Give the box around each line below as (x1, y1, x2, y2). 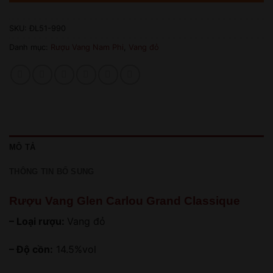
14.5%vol (53, 243, 96, 256)
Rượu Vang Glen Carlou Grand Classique (9, 194, 240, 207)
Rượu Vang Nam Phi (51, 42, 124, 52)
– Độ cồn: (9, 243, 53, 256)
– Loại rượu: (9, 215, 67, 228)
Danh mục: (9, 42, 51, 52)
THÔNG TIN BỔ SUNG (9, 166, 94, 176)
